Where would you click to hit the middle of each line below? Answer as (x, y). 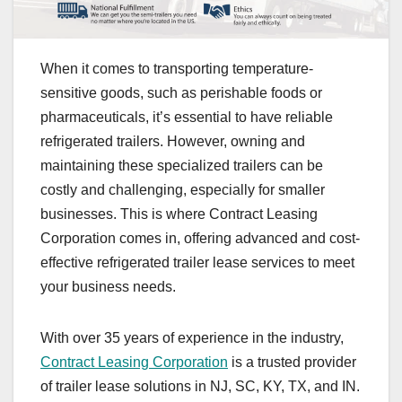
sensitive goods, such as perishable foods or (181, 93)
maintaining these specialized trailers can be (182, 166)
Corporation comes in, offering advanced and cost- (200, 239)
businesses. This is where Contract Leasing (179, 214)
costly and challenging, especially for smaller (183, 190)
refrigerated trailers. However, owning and (173, 142)
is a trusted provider (292, 363)
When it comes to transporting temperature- (177, 69)
